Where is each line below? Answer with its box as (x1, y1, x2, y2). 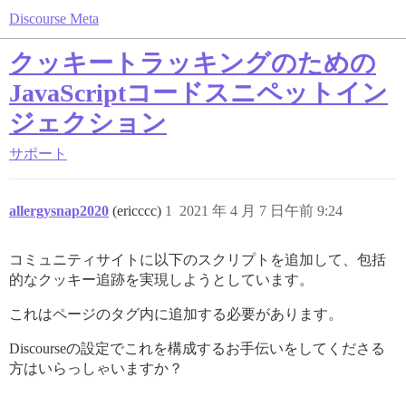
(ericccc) (112, 203, 165, 218)
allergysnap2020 (9, 203, 109, 218)
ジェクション (9, 109, 167, 137)
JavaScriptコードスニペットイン (9, 79, 388, 107)
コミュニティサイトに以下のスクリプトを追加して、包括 (9, 252, 386, 267)
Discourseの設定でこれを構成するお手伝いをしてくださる (9, 341, 385, 356)
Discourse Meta (9, 11, 99, 26)
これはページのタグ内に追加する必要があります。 (9, 306, 343, 322)
